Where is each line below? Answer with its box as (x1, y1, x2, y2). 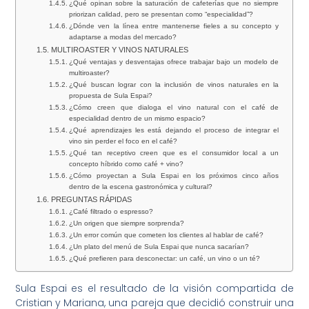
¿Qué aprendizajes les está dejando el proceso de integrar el (69, 126, 279, 134)
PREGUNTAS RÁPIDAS (50, 195, 132, 204)
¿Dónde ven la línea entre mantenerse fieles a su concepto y (69, 22, 279, 30)
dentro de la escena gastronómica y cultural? (69, 183, 213, 191)
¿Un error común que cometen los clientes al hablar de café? (69, 231, 264, 239)
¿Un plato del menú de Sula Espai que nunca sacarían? (69, 243, 250, 251)
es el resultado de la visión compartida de (66, 281, 294, 296)
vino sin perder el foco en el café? (69, 137, 178, 146)
